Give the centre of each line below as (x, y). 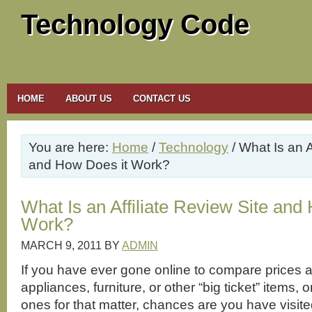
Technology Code (135, 24)
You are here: (70, 147)
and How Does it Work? (99, 164)
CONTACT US (162, 99)
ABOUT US (89, 99)
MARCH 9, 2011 (61, 245)
